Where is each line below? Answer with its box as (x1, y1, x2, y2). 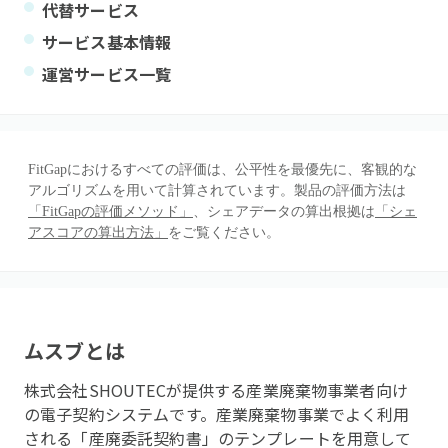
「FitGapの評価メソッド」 (28, 204, 193, 219)
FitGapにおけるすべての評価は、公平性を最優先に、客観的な (28, 162, 417, 177)
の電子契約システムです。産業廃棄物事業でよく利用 (24, 402, 410, 426)
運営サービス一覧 (42, 62, 172, 86)
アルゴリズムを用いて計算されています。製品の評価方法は (28, 183, 406, 198)
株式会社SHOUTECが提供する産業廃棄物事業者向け (24, 378, 408, 402)
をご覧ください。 (168, 225, 280, 240)
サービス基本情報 (42, 30, 172, 54)
